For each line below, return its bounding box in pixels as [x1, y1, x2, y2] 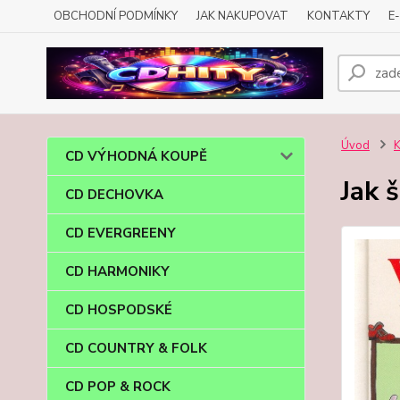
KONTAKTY [307, 8, 370, 24]
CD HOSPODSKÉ [65, 301, 172, 319]
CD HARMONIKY [65, 262, 170, 280]
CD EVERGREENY [65, 224, 176, 242]
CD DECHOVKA [65, 186, 163, 204]
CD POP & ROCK [65, 378, 171, 396]
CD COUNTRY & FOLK [65, 339, 207, 357]
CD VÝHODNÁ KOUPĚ [65, 147, 207, 165]
